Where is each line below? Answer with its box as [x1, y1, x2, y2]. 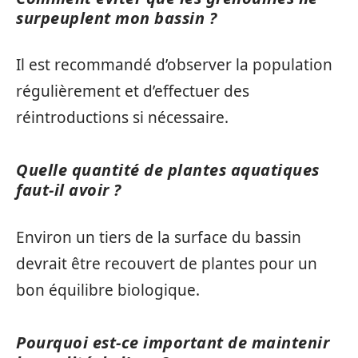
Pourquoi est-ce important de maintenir [16, 331, 329, 353]
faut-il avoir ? [16, 179, 121, 201]
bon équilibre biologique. [16, 279, 200, 300]
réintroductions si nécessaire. [16, 107, 229, 128]
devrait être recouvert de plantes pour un [16, 253, 317, 274]
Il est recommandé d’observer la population [16, 54, 332, 75]
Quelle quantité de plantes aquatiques [16, 159, 320, 181]
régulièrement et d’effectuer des [16, 81, 249, 101]
